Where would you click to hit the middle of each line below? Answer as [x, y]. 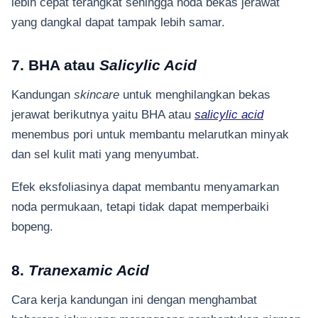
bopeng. [32, 227]
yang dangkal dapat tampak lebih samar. [120, 22]
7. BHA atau [55, 65]
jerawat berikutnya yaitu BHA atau [103, 114]
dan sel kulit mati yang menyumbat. [107, 154]
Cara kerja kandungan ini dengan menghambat [134, 299]
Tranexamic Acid [89, 270]
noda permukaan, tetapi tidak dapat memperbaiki [140, 207]
